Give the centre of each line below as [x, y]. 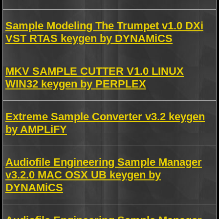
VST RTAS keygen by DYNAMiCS [89, 38]
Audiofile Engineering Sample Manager [104, 162]
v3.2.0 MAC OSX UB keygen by [83, 175]
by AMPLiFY [36, 129]
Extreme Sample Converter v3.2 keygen [105, 117]
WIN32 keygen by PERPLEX [76, 84]
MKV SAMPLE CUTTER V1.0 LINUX [95, 71]
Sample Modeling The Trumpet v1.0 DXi [104, 26]
